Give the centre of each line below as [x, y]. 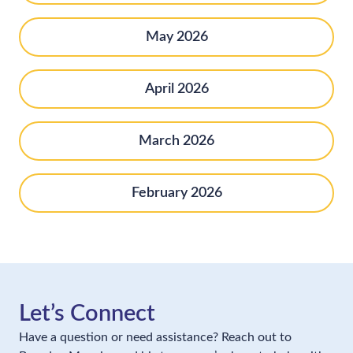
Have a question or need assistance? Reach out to [155, 338]
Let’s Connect [87, 314]
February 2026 [176, 193]
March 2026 [176, 141]
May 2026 [176, 37]
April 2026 [176, 89]
